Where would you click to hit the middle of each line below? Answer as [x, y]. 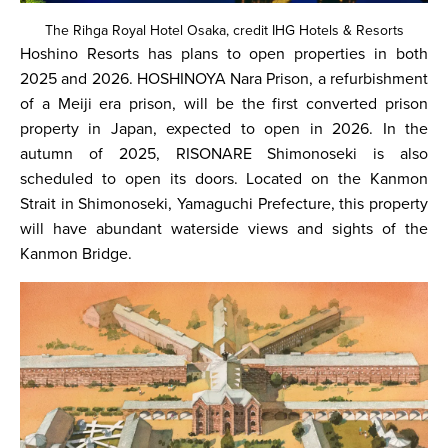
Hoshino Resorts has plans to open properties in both [224, 54]
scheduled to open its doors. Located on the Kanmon [224, 179]
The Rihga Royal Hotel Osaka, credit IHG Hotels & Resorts [224, 30]
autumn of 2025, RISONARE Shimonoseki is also [224, 154]
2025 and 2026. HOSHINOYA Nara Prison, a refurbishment [224, 79]
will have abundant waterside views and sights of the [224, 229]
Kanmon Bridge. [78, 254]
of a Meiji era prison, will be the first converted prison [224, 104]
